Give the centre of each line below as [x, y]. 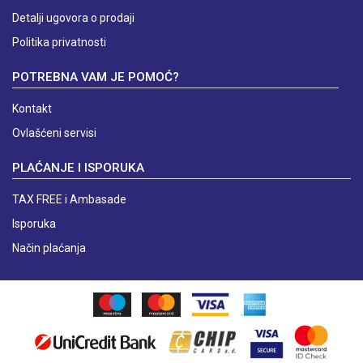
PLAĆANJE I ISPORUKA [78, 168]
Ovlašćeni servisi [54, 133]
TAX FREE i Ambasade [69, 200]
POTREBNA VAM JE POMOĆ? [96, 77]
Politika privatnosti [59, 43]
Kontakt [32, 109]
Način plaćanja [49, 248]
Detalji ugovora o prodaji [73, 18]
